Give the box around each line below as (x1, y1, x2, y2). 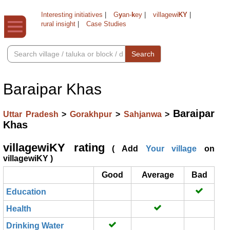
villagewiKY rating (3, 141, 105, 154)
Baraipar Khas (3, 81, 102, 98)
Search (131, 50, 155, 58)
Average (141, 170, 174, 179)
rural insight (41, 20, 75, 28)
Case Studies (86, 20, 126, 28)
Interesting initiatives (41, 11, 103, 18)
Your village (145, 144, 197, 153)
